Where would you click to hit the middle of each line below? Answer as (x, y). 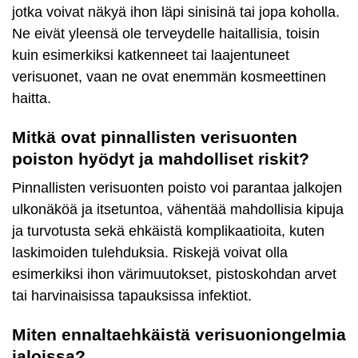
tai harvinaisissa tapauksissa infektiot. (132, 296)
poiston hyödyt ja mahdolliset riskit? (161, 159)
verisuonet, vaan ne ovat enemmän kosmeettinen (169, 77)
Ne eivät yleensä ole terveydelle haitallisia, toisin (166, 34)
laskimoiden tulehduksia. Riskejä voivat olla (150, 253)
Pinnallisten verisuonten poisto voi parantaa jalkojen (177, 188)
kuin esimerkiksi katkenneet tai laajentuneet (151, 55)
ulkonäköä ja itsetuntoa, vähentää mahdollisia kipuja (178, 210)
